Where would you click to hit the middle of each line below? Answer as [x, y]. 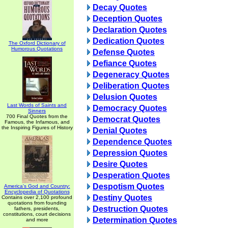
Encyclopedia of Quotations [37, 192]
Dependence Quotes [132, 142]
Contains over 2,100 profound [37, 197]
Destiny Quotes [122, 198]
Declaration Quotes [130, 30]
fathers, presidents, [37, 208]
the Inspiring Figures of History [37, 127]
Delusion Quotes [125, 97]
